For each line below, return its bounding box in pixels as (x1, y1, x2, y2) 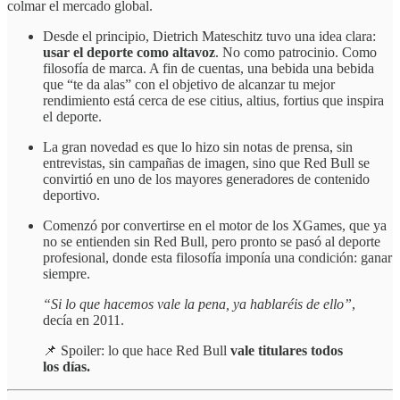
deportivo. (43, 187, 100, 204)
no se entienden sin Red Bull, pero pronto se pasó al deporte (43, 234, 380, 250)
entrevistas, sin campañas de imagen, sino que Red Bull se (43, 155, 370, 171)
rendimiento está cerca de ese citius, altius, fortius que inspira (43, 93, 384, 109)
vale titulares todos (230, 343, 343, 359)
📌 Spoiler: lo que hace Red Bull (43, 343, 230, 359)
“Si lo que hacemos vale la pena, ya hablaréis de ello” (43, 296, 352, 312)
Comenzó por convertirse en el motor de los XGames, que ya (43, 218, 387, 234)
